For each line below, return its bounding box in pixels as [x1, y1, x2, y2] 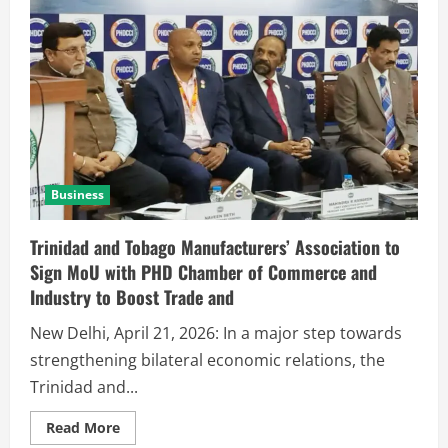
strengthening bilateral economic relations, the [30, 348, 385, 371]
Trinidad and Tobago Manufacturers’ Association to [30, 233, 400, 260]
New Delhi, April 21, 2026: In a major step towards [30, 321, 402, 344]
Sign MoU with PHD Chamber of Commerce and [30, 258, 377, 285]
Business [51, 185, 104, 203]
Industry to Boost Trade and [30, 283, 234, 310]
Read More [46, 417, 120, 437]
